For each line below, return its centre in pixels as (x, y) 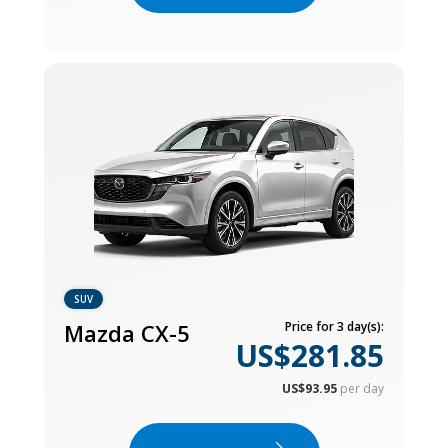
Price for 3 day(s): (334, 326)
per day (362, 388)
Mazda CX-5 (127, 332)
